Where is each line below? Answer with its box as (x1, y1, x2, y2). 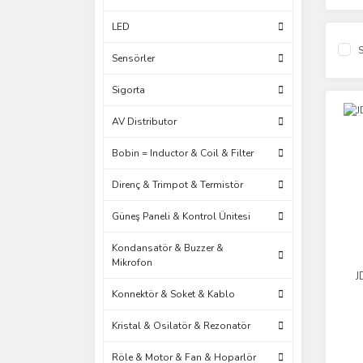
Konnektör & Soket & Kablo (112, 288, 235, 301)
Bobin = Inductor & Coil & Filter (112, 147, 254, 160)
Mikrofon (112, 256, 152, 269)
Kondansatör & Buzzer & (112, 241, 224, 254)
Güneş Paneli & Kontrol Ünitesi (112, 210, 250, 223)
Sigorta (112, 83, 145, 96)
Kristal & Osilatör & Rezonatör (112, 319, 250, 332)
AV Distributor (112, 115, 177, 128)
